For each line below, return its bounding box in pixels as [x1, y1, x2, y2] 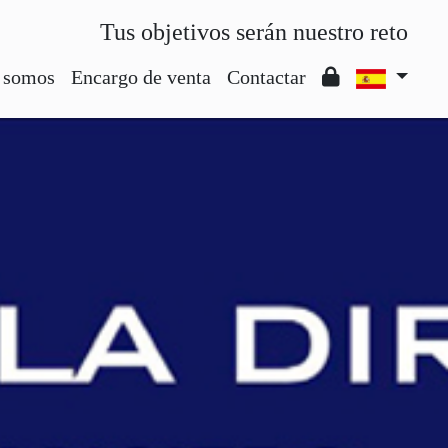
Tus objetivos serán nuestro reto [100, 19, 408, 45]
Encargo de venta [70, 66, 211, 88]
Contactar [226, 66, 306, 88]
